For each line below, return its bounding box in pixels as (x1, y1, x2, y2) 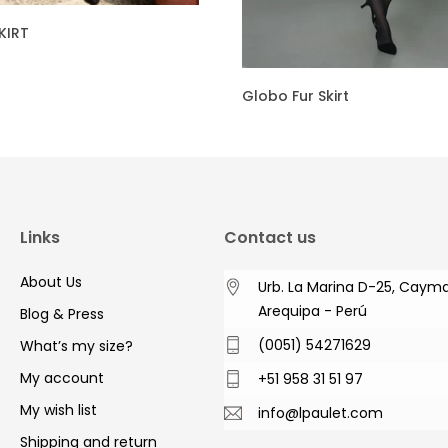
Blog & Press (20, 303, 104, 324)
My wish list (20, 399, 97, 420)
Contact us (224, 225, 316, 249)
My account (20, 367, 104, 388)
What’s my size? (20, 335, 133, 356)
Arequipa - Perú (258, 300, 367, 321)
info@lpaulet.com (258, 402, 383, 423)
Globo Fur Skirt (242, 86, 350, 107)
